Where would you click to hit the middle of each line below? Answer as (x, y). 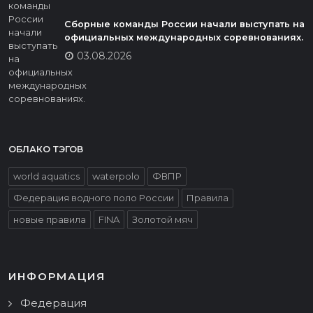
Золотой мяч (162, 219)
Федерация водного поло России (94, 198)
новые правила (50, 219)
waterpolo (116, 176)
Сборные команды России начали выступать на (184, 24)
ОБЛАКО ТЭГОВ (46, 149)
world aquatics (46, 176)
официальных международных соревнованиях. (184, 37)
